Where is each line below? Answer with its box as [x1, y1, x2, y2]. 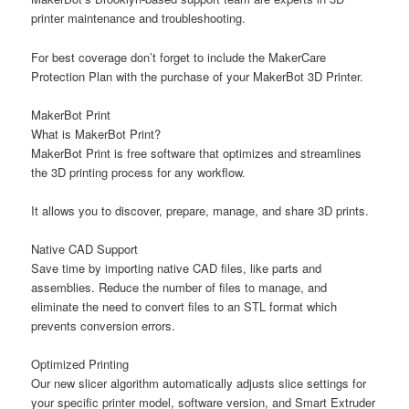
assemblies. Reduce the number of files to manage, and [31, 278, 328, 296]
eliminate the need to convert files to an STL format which [31, 297, 338, 315]
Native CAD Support [31, 239, 139, 257]
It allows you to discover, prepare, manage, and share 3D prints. [31, 201, 370, 219]
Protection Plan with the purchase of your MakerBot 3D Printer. [31, 67, 364, 85]
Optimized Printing [31, 355, 130, 373]
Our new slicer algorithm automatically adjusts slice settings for [31, 374, 367, 393]
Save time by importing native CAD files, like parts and [31, 258, 322, 277]
